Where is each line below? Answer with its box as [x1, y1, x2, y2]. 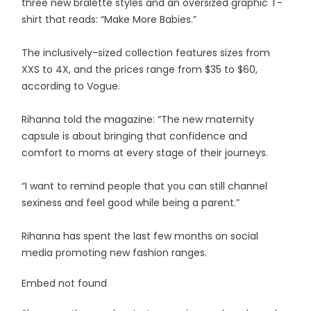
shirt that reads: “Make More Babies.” [22, 12, 197, 26]
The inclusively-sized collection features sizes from [22, 46, 271, 60]
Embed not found [22, 276, 108, 290]
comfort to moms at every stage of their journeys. [22, 146, 269, 160]
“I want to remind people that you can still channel [22, 179, 268, 193]
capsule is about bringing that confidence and [22, 129, 248, 143]
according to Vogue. [22, 79, 121, 93]
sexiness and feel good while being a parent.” [22, 196, 240, 210]
